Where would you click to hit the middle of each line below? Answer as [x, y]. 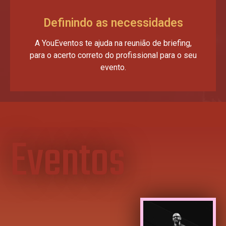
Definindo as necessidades [113, 23]
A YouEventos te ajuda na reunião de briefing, [113, 43]
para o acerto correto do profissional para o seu [113, 55]
